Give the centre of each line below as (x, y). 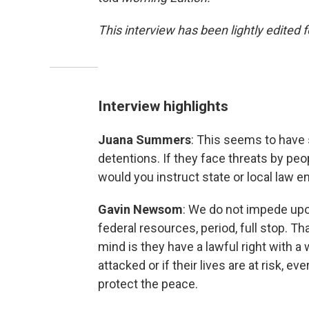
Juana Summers (144, 140)
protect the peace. (148, 284)
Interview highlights (163, 106)
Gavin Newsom (140, 210)
